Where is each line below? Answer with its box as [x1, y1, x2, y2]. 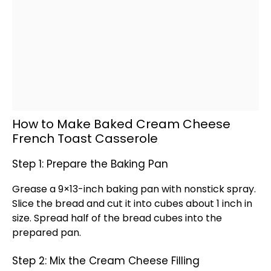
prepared [12, 226, 60, 240]
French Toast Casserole [12, 130, 158, 147]
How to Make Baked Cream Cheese [12, 116, 230, 132]
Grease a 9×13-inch [12, 182, 106, 196]
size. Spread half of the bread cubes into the [12, 211, 222, 225]
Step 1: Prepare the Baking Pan [12, 157, 168, 171]
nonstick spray [184, 182, 254, 196]
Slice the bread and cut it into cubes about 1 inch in [12, 197, 252, 211]
